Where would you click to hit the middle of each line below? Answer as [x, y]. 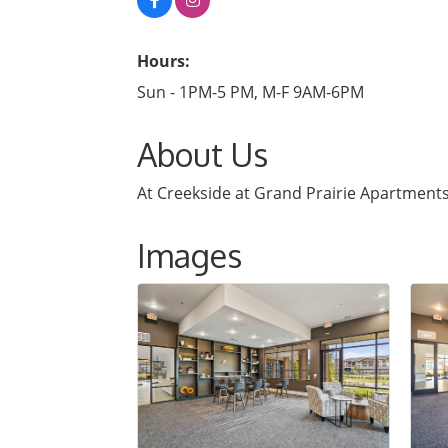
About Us [202, 154]
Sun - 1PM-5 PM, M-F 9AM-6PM [250, 91]
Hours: [163, 60]
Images [189, 255]
